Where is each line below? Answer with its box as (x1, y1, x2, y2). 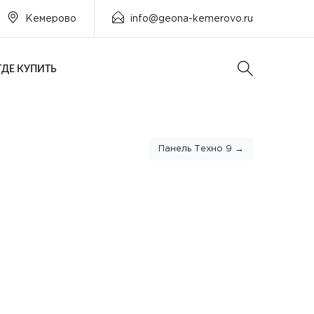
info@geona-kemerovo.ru (130, 15, 253, 23)
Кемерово (25, 15, 76, 23)
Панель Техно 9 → (158, 145, 244, 153)
